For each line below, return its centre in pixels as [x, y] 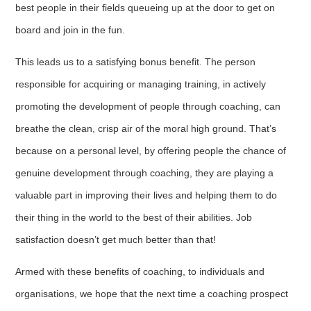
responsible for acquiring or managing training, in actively [141, 84]
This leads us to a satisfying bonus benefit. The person [136, 61]
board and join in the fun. [70, 30]
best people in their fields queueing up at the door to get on [145, 7]
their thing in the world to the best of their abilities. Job [134, 217]
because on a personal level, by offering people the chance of [151, 150]
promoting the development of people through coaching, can [148, 106]
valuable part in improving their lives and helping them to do [146, 195]
